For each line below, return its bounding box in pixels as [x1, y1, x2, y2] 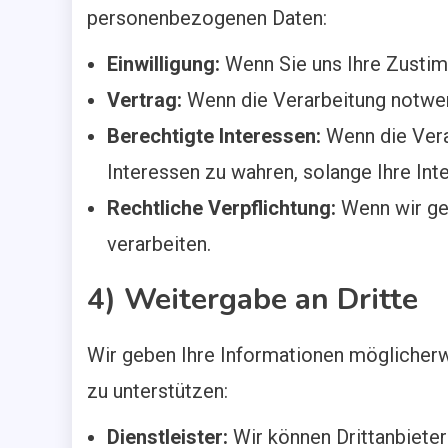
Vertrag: [107, 88, 182, 112]
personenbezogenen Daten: [87, 6, 327, 30]
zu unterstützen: [87, 379, 228, 403]
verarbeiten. [107, 232, 211, 256]
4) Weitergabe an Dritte [87, 279, 418, 320]
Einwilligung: [107, 52, 220, 76]
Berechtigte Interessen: [107, 124, 321, 148]
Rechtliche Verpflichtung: [107, 196, 336, 220]
